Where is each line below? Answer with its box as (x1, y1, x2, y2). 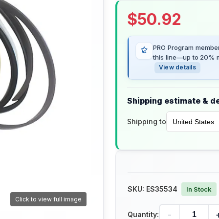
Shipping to (127, 117, 166, 126)
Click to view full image (15, 196, 82, 203)
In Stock (186, 185, 212, 194)
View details (159, 64, 196, 71)
